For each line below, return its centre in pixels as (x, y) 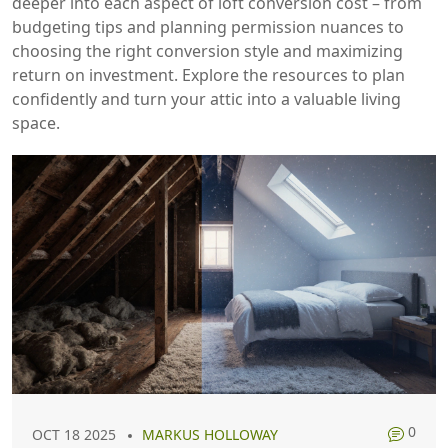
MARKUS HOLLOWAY (210, 434)
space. (36, 123)
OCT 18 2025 (74, 434)
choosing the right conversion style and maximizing (207, 51)
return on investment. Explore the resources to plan (208, 75)
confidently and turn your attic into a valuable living (206, 99)
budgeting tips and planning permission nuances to (208, 27)
